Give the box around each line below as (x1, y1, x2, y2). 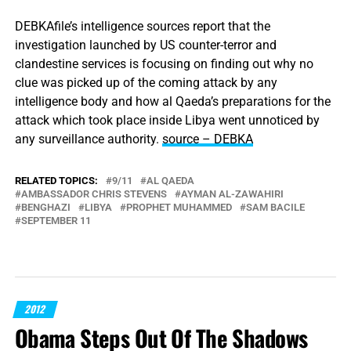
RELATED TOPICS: (14, 175, 98, 186)
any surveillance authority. (14, 132, 162, 147)
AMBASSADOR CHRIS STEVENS (20, 188, 167, 200)
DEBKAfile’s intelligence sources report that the (14, 19, 270, 34)
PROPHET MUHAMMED (125, 201, 232, 213)
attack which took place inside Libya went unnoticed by (14, 113, 320, 128)
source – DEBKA (161, 132, 253, 147)
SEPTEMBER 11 (20, 215, 91, 226)
